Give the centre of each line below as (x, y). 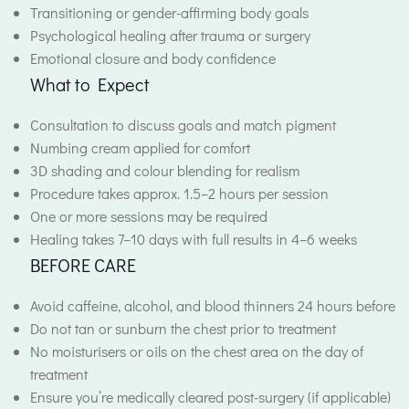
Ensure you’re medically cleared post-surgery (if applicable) (210, 397)
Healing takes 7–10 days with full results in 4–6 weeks (194, 239)
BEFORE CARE (83, 265)
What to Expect (90, 84)
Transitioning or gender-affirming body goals (169, 12)
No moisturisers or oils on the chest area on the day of (197, 351)
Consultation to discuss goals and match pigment (183, 125)
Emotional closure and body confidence (153, 58)
